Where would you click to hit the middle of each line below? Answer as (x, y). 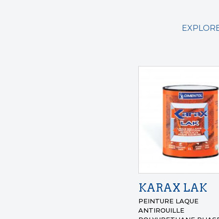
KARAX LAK (173, 187)
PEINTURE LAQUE (169, 201)
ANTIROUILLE (162, 210)
